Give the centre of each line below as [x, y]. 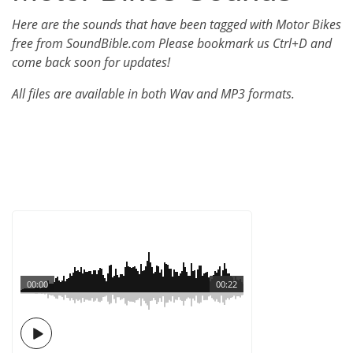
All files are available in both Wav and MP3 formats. [153, 94]
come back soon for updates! [91, 62]
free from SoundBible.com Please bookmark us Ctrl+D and [172, 43]
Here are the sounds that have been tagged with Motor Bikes [176, 24]
